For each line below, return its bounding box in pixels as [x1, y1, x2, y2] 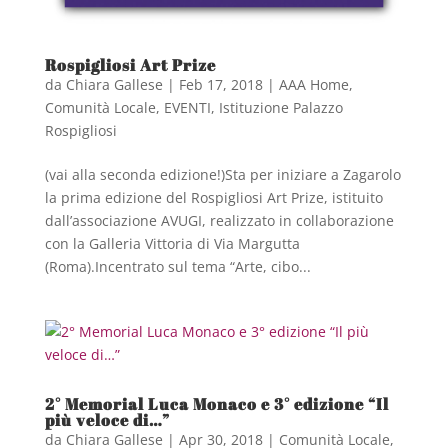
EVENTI [163, 97, 211, 117]
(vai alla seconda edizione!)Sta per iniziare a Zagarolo [44, 164, 401, 184]
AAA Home [278, 74, 349, 94]
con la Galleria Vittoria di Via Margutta [44, 233, 300, 253]
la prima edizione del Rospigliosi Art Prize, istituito [44, 187, 383, 207]
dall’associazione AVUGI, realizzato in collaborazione [44, 210, 394, 230]
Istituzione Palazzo [218, 97, 343, 117]
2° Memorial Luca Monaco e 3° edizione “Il [44, 392, 389, 415]
